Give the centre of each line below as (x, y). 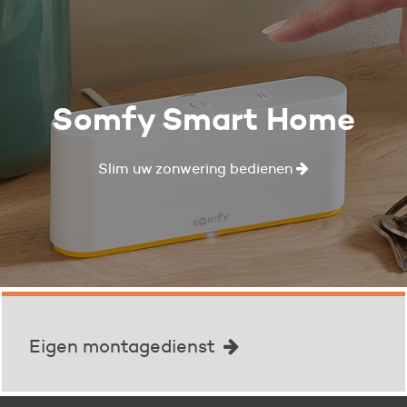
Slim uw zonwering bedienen (197, 169)
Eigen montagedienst (124, 346)
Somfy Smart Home (203, 119)
